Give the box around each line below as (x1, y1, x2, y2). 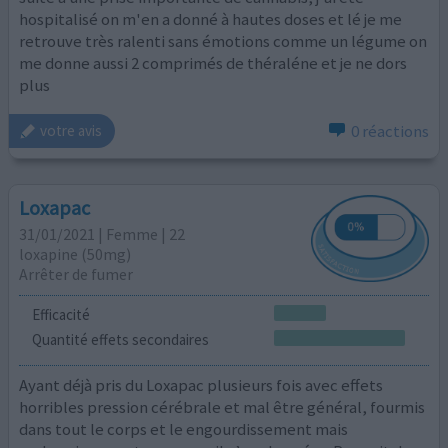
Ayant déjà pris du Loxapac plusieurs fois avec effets (19, 373, 384, 396)
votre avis (40, 121, 103, 141)
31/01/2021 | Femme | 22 (19, 224, 186, 245)
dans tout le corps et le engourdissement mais (19, 417, 349, 440)
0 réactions (350, 119, 429, 142)
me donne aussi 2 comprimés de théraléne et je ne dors (19, 51, 408, 74)
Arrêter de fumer (19, 264, 134, 285)
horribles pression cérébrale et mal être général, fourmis (19, 395, 426, 418)
